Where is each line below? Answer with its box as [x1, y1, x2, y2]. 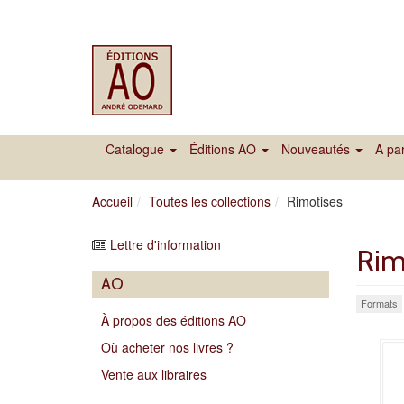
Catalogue [106, 140, 168, 158]
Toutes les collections [149, 192, 271, 210]
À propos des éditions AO [101, 311, 246, 329]
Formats [360, 296, 398, 310]
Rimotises [287, 192, 343, 210]
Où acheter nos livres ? [101, 338, 234, 356]
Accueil [92, 192, 133, 210]
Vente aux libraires [101, 365, 207, 383]
